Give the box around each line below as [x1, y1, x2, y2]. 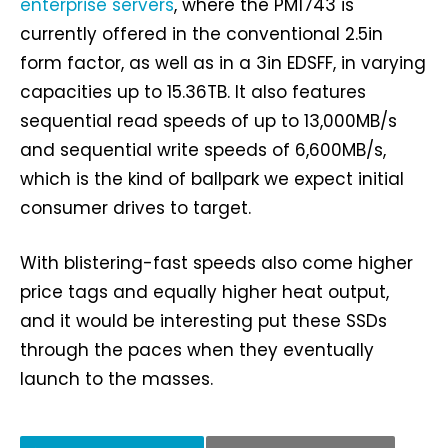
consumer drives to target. [20, 195, 251, 220]
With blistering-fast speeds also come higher [20, 250, 413, 275]
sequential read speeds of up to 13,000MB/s [20, 108, 397, 133]
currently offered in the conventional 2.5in [20, 21, 383, 46]
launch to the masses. [20, 366, 213, 391]
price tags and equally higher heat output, [20, 279, 389, 304]
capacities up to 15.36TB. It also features [20, 79, 366, 104]
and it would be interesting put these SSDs [20, 308, 387, 333]
